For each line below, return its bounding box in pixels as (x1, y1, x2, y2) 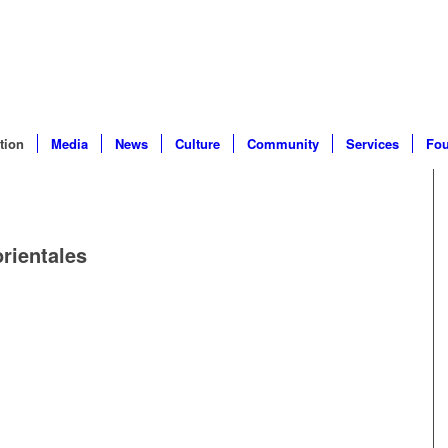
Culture (174, 134, 220, 153)
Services (345, 134, 399, 153)
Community (246, 134, 319, 153)
